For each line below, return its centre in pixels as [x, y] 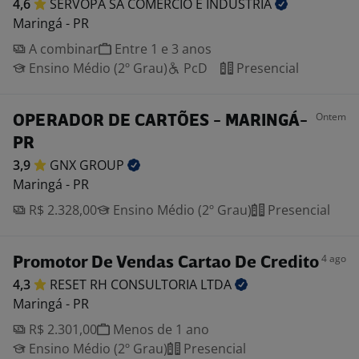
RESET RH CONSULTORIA [125, 284]
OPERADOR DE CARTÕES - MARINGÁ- [160, 121]
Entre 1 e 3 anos [161, 49]
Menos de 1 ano [159, 329]
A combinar [62, 49]
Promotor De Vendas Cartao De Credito [166, 263]
